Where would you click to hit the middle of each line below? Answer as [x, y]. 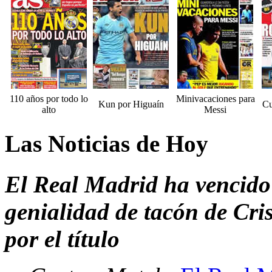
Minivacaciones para [215, 99]
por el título [62, 239]
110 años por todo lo [49, 99]
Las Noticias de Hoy [107, 144]
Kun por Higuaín [131, 104]
